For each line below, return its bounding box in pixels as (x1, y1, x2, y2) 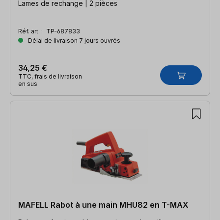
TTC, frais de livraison (18, 72, 82, 80)
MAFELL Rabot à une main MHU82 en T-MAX (18, 199, 189, 210)
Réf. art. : (18, 27, 44, 35)
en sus (18, 80, 37, 87)
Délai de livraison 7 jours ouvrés (27, 36, 120, 44)
